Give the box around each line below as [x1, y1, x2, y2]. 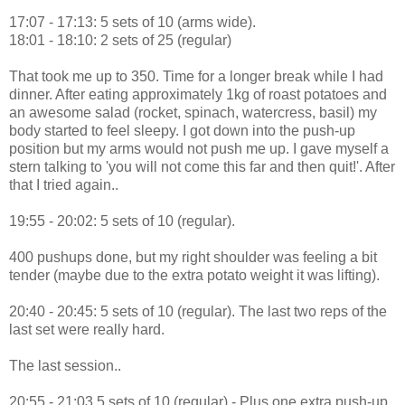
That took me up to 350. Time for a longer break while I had [9, 68, 383, 84]
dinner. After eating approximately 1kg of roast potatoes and [9, 86, 387, 102]
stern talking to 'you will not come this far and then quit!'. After [9, 158, 395, 174]
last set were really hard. [9, 321, 165, 337]
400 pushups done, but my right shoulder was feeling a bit [9, 249, 377, 265]
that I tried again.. [9, 176, 118, 193]
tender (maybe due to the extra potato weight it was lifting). [9, 267, 380, 283]
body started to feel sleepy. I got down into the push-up [9, 122, 355, 138]
